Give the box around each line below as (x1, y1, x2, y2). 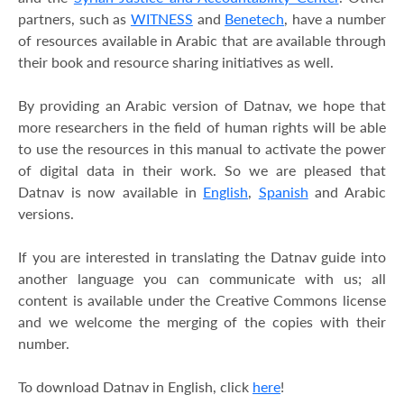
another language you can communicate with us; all (18, 270, 386, 288)
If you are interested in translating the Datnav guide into (18, 248, 386, 266)
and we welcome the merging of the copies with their (18, 313, 386, 331)
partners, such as (18, 10, 131, 28)
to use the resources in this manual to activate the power (18, 140, 386, 158)
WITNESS (130, 10, 193, 28)
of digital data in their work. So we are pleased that (18, 161, 386, 179)
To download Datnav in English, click (18, 378, 252, 396)
